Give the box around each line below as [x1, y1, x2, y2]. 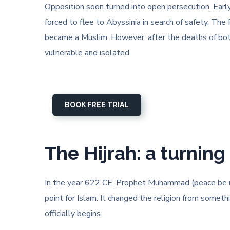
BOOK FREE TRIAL [64, 101, 129, 109]
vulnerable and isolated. [45, 47, 131, 59]
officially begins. [45, 208, 102, 219]
